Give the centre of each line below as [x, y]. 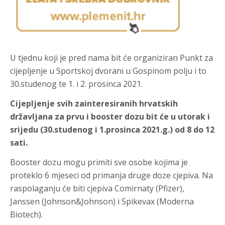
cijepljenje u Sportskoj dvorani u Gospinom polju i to [108, 71]
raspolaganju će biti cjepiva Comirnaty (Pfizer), [97, 188]
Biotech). [26, 214]
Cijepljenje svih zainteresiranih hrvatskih [94, 103]
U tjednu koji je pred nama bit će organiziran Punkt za [111, 58]
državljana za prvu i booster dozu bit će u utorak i [110, 117]
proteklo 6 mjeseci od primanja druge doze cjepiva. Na [111, 175]
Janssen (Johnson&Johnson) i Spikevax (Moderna [102, 201]
